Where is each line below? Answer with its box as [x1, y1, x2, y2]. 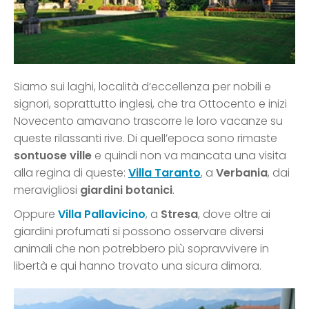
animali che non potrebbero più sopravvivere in [14, 240, 269, 257]
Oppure [14, 206, 58, 222]
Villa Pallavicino [58, 206, 146, 222]
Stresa [161, 206, 198, 222]
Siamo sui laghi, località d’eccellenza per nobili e [14, 78, 271, 94]
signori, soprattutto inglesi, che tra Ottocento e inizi [14, 95, 287, 112]
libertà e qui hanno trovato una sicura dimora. [14, 257, 261, 274]
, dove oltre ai [198, 206, 270, 222]
